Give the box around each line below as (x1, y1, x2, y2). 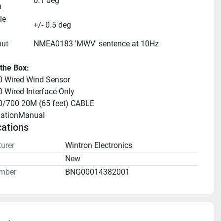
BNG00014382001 (65, 167, 130, 177)
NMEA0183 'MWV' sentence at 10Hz (33, 39, 159, 48)
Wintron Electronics (65, 141, 132, 150)
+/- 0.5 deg (33, 20, 71, 30)
